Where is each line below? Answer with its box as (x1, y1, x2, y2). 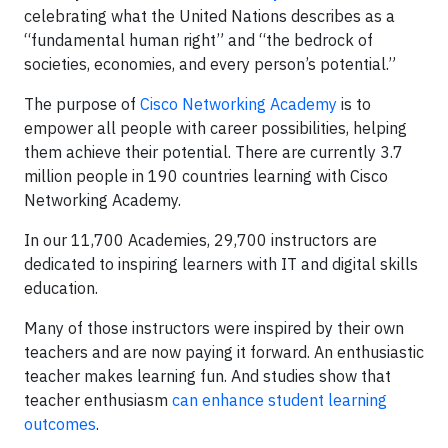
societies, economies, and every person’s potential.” (24, 54, 396, 75)
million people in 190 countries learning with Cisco (24, 166, 388, 187)
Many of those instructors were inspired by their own (24, 318, 404, 339)
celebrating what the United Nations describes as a (24, 6, 395, 27)
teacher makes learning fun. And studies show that (24, 366, 391, 387)
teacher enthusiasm (24, 390, 172, 411)
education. (24, 278, 98, 299)
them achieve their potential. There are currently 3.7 (24, 142, 403, 163)
